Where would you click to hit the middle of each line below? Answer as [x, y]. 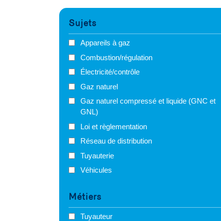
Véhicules [96, 170]
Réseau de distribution [116, 141]
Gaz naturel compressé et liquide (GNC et [148, 101]
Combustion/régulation [116, 57]
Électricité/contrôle [110, 72]
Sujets [82, 23]
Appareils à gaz [105, 43]
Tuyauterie [97, 155]
